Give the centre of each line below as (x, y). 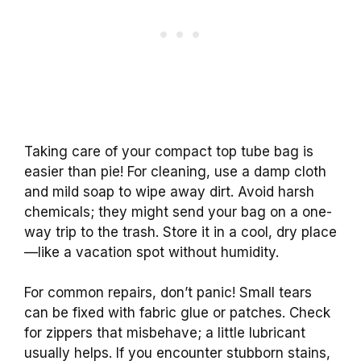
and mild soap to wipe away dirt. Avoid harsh (169, 191)
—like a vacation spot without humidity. (151, 252)
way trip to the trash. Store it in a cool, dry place (180, 232)
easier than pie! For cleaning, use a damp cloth (175, 171)
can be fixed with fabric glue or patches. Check (177, 313)
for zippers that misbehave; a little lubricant (165, 333)
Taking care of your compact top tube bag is (169, 151)
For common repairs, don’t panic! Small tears (168, 293)
